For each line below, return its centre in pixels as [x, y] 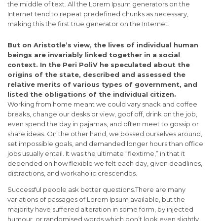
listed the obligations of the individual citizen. [92, 94]
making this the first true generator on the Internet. [88, 24]
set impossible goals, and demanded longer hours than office [105, 144]
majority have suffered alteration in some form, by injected [100, 209]
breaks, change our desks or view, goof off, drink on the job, [102, 114]
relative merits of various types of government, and [102, 85]
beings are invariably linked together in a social [94, 55]
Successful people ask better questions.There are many [96, 190]
